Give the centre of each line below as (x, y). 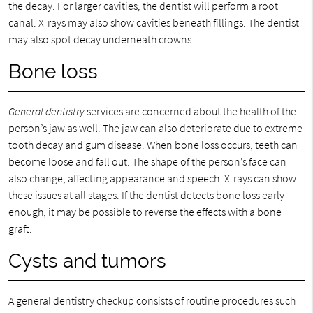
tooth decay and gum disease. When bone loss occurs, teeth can (153, 144)
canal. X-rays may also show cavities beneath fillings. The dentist (153, 22)
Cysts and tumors (87, 261)
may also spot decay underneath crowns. (101, 39)
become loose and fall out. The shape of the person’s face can (147, 161)
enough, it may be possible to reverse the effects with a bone (145, 211)
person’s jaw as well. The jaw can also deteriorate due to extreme (155, 128)
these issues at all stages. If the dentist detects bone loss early (146, 195)
